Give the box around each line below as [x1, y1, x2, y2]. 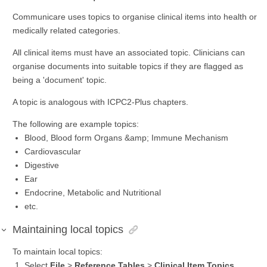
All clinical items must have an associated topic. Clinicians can [13, 48, 245, 58]
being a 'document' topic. [13, 75, 107, 85]
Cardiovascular [24, 147, 81, 157]
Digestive [24, 160, 59, 170]
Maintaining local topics [13, 223, 123, 236]
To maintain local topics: [13, 247, 103, 257]
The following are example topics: [13, 119, 139, 129]
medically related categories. [13, 26, 120, 36]
